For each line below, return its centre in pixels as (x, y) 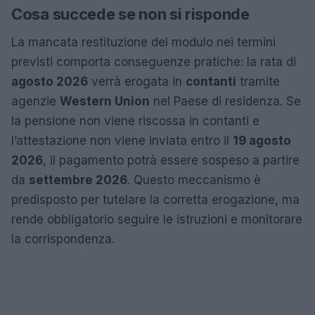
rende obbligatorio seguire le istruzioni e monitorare (157, 219)
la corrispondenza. (63, 239)
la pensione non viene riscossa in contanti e (135, 121)
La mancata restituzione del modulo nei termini (143, 42)
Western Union (105, 101)
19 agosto (262, 140)
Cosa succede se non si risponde (130, 14)
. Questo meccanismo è (194, 180)
